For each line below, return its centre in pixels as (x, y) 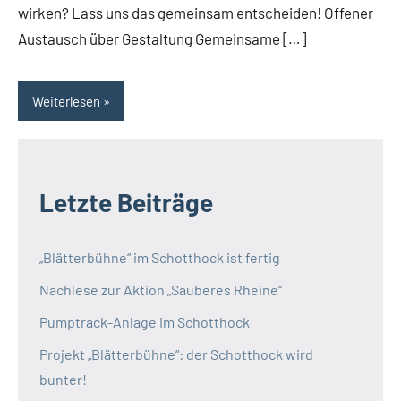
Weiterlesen (66, 101)
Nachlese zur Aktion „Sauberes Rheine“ (161, 290)
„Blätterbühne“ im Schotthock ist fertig (160, 258)
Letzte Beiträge (126, 203)
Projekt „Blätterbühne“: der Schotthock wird (176, 354)
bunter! (63, 380)
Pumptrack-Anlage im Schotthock (145, 322)
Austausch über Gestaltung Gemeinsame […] (162, 38)
